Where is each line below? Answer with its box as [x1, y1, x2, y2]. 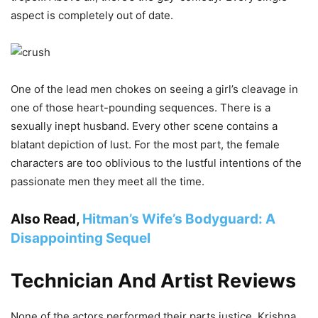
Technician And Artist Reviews [11, 269, 300, 292]
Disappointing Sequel [11, 230, 150, 246]
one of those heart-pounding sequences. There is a [11, 101, 270, 114]
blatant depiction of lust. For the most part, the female [11, 138, 280, 151]
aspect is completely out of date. [11, 9, 173, 22]
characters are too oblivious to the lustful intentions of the [11, 156, 302, 170]
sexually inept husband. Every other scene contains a [11, 119, 278, 133]
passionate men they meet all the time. [11, 175, 204, 188]
